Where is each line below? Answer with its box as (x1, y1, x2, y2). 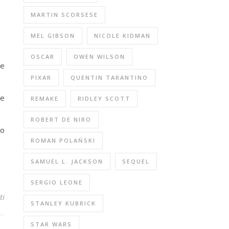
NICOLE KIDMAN (94, 32, 151, 39)
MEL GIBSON (31, 32, 75, 39)
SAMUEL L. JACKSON (31, 157, 103, 165)
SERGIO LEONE (31, 178, 83, 186)
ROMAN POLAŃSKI (31, 136, 96, 144)
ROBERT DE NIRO (31, 116, 91, 123)
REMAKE (31, 95, 59, 102)
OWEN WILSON (74, 53, 125, 60)
